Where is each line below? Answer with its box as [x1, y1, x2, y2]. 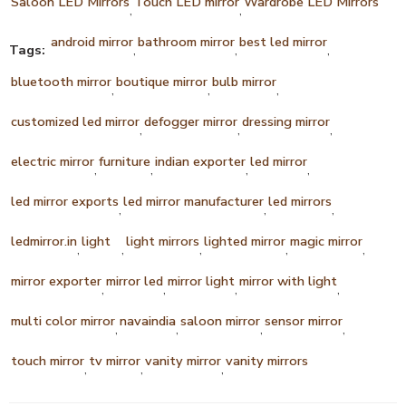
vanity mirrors [226, 351, 308, 370]
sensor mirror [265, 311, 343, 330]
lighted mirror [204, 231, 285, 250]
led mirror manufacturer [123, 191, 264, 210]
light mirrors [126, 231, 199, 250]
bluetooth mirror [11, 72, 111, 91]
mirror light [168, 271, 235, 290]
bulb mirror [212, 72, 276, 91]
